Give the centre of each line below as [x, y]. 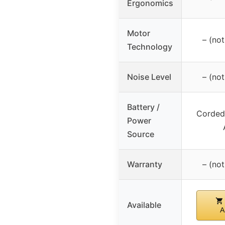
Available [144, 205]
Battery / [143, 107]
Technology [150, 46]
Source [141, 134]
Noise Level [149, 77]
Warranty [145, 164]
